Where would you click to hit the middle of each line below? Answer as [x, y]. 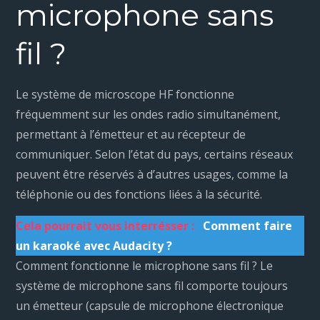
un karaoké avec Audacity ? [94, 246]
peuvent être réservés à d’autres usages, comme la [152, 175]
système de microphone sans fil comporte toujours [152, 286]
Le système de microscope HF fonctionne [125, 95]
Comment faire [248, 226]
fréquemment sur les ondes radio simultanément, [149, 115]
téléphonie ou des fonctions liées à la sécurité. [139, 195]
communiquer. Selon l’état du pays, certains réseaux [155, 155]
